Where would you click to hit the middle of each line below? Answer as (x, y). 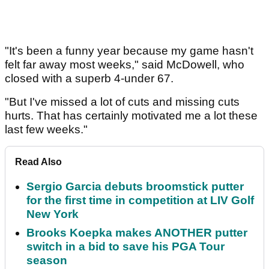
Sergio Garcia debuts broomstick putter (135, 187)
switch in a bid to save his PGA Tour (125, 247)
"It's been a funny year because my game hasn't (129, 51)
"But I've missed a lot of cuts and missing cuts (122, 102)
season (47, 261)
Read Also (38, 162)
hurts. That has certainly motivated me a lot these (131, 116)
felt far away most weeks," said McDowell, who (125, 65)
